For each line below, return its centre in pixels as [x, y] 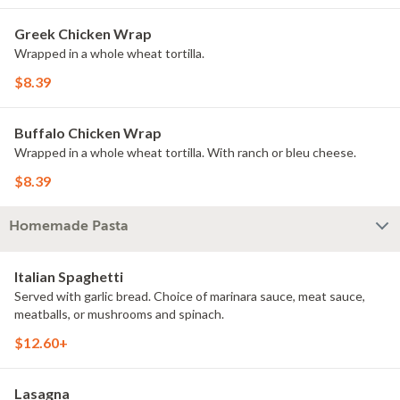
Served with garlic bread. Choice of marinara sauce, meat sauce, [190, 296]
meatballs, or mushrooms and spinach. [119, 314]
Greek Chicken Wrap [83, 33]
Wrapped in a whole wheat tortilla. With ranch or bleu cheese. [185, 152]
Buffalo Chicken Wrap [88, 133]
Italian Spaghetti [69, 276]
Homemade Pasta [69, 226]
